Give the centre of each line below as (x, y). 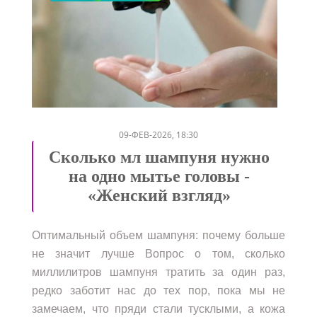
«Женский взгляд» (159, 195)
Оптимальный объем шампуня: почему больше (158, 235)
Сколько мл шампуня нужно (159, 157)
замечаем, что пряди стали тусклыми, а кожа (158, 309)
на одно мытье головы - (159, 176)
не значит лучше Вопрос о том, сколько (158, 253)
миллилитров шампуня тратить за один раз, (158, 272)
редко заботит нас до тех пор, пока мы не (158, 290)
